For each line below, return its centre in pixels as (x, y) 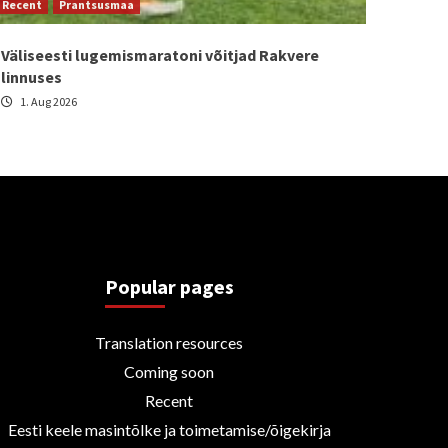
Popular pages (169, 286)
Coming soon (169, 371)
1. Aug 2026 (47, 101)
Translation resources (169, 342)
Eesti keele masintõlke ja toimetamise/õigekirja (169, 429)
